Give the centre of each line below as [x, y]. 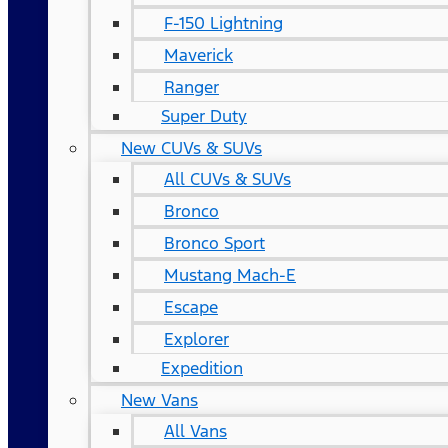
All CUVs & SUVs [227, 179]
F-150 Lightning [223, 23]
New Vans [159, 400]
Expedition [202, 368]
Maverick [198, 55]
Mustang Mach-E [230, 275]
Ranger [191, 87]
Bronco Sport [214, 243]
